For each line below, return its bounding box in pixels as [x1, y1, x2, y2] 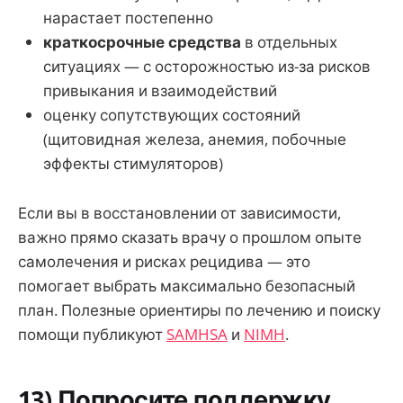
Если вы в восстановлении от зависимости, [18, 201, 341, 223]
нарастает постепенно [43, 7, 213, 29]
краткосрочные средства [43, 31, 241, 53]
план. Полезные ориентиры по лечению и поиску [18, 299, 381, 320]
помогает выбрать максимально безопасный [18, 274, 355, 296]
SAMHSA [166, 323, 228, 345]
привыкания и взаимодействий [43, 80, 277, 102]
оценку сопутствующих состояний [43, 104, 300, 126]
